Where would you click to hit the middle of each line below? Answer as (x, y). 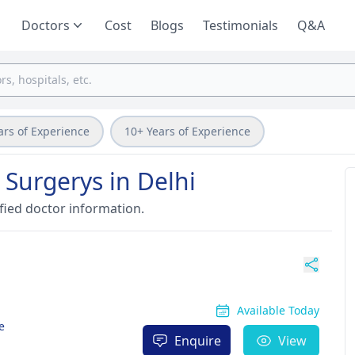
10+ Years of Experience (187, 131)
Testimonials (240, 25)
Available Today (278, 310)
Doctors (46, 25)
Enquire (197, 341)
